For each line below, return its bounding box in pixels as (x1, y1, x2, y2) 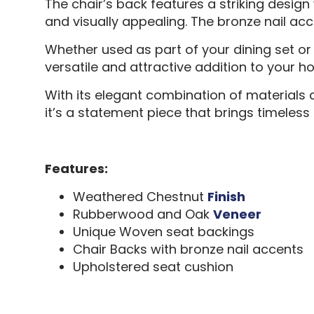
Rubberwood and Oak (72, 205, 213, 223)
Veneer (212, 205, 261, 223)
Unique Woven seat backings (72, 222, 254, 240)
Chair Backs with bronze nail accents (72, 240, 303, 258)
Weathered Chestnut (72, 187, 207, 205)
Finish (207, 187, 245, 205)
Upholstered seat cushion (72, 257, 233, 275)
